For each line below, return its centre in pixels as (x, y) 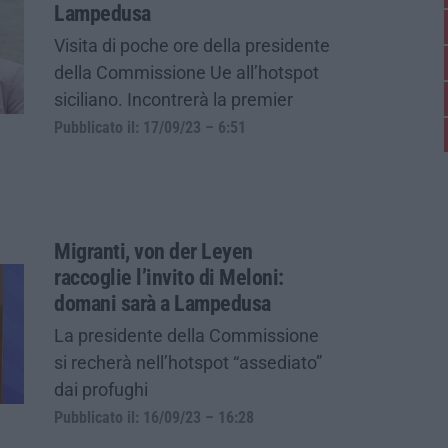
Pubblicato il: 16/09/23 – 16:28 (154, 417)
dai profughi (101, 389)
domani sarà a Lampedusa (162, 303)
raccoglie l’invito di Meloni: (169, 277)
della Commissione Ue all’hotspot (186, 72)
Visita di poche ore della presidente (192, 45)
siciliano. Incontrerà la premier (173, 99)
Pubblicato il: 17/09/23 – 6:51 (150, 127)
